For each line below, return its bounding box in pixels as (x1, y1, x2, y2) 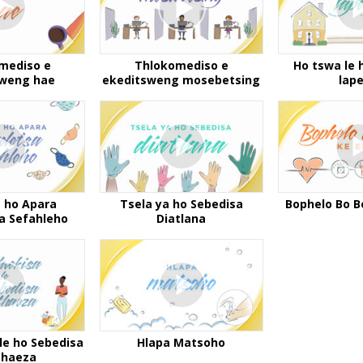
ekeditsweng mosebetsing (102, 72, 261, 88)
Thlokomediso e (134, 58, 228, 74)
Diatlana (156, 211, 207, 227)
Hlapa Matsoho (137, 335, 226, 351)
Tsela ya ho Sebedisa (119, 196, 243, 212)
